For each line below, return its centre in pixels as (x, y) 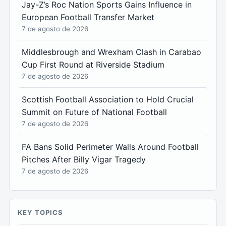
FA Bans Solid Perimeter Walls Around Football (110, 147)
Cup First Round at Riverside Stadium (93, 65)
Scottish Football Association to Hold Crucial (108, 99)
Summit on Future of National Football (94, 112)
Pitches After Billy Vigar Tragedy (84, 159)
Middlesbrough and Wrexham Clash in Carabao (111, 52)
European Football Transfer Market (88, 17)
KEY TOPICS (41, 212)
